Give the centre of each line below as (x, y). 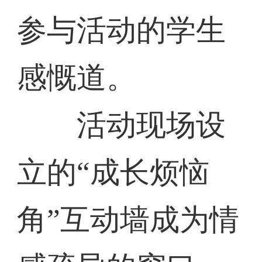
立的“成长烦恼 (113, 173)
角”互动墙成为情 (128, 220)
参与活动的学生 (122, 30)
